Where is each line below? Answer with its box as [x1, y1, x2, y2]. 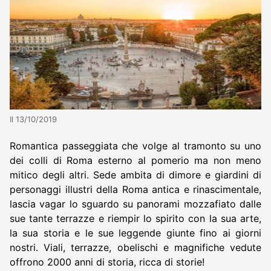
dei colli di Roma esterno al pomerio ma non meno [10, 154, 261, 166]
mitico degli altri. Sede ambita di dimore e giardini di [10, 168, 261, 181]
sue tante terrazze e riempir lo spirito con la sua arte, [10, 212, 261, 224]
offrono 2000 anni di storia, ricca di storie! [10, 255, 204, 268]
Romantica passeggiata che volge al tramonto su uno [10, 139, 261, 152]
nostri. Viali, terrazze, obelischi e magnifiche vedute [10, 241, 261, 253]
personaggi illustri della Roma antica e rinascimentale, [10, 183, 261, 195]
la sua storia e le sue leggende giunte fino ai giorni [10, 226, 261, 239]
